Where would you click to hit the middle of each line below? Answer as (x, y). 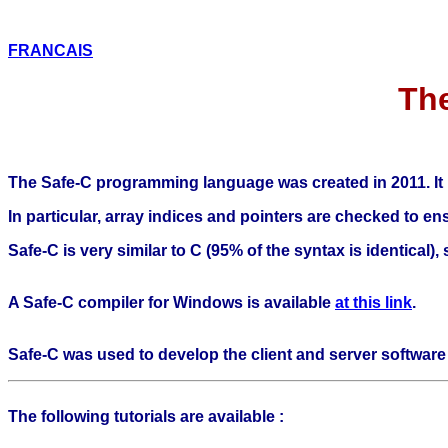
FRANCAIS (50, 50)
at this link (373, 302)
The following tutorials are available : (146, 416)
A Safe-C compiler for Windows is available (171, 302)
